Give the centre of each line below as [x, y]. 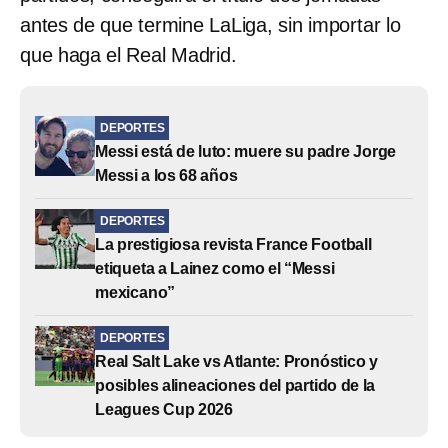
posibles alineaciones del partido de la [235, 385]
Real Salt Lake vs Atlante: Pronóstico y [236, 361]
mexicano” [135, 292]
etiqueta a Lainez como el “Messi [215, 268]
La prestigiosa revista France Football [233, 244]
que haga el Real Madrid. [128, 54]
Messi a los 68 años [166, 175]
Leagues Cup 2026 [164, 409]
